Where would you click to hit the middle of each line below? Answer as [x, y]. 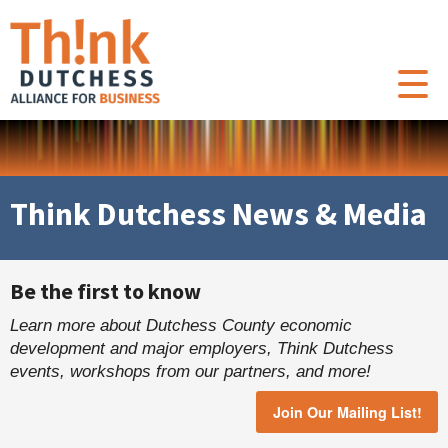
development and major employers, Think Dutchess [202, 348]
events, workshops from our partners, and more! [190, 371]
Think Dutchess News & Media [218, 214]
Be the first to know [105, 291]
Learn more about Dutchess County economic [181, 325]
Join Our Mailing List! [347, 412]
